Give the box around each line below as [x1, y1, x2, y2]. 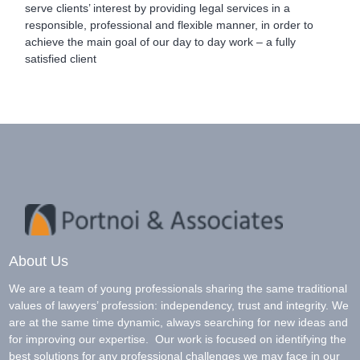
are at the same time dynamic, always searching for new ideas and [8, 316, 348, 329]
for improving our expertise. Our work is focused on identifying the [8, 333, 346, 346]
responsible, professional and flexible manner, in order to [24, 18, 313, 31]
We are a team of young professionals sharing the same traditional [8, 282, 347, 295]
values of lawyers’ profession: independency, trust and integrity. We [8, 299, 349, 312]
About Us [8, 253, 68, 269]
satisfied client [24, 51, 96, 65]
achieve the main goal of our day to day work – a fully [24, 35, 296, 48]
